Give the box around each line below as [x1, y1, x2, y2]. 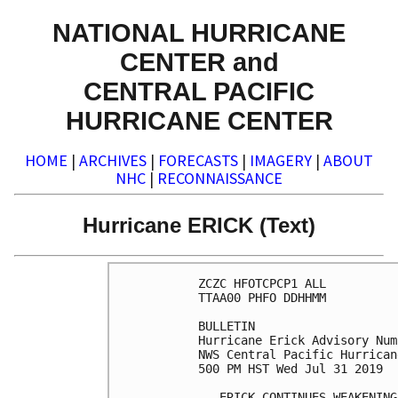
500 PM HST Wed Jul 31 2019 [198, 362, 383, 377]
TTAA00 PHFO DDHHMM [198, 291, 326, 306]
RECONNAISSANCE [157, 168, 283, 189]
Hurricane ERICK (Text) [83, 212, 315, 237]
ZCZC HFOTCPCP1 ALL [198, 276, 326, 291]
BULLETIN [198, 319, 255, 334]
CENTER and [119, 46, 279, 76]
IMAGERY [250, 150, 312, 171]
